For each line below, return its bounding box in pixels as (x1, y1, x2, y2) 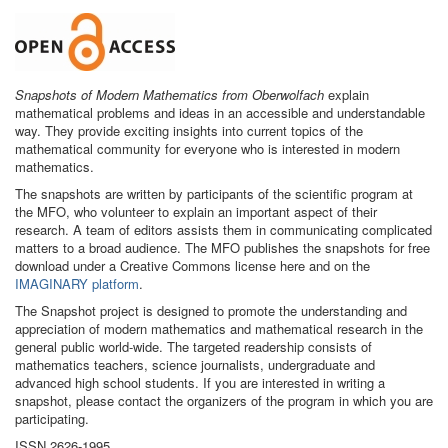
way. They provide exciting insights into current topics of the (15, 121, 363, 140)
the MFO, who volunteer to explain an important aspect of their (15, 202, 377, 221)
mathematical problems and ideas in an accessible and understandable (15, 103, 425, 122)
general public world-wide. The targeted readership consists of (15, 337, 372, 356)
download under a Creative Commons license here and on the (15, 256, 370, 275)
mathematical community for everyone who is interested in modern (15, 139, 400, 158)
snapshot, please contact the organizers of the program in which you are (15, 391, 433, 410)
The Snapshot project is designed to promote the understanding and (15, 301, 407, 320)
